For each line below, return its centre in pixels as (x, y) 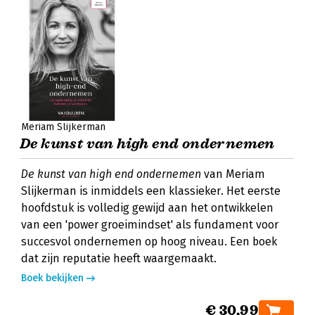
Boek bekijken (52, 278)
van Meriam (233, 174)
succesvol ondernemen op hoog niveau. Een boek (149, 242)
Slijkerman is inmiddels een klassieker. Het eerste (151, 191)
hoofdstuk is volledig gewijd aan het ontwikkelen (147, 208)
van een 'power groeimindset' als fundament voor (150, 225)
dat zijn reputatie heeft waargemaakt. (119, 258)
